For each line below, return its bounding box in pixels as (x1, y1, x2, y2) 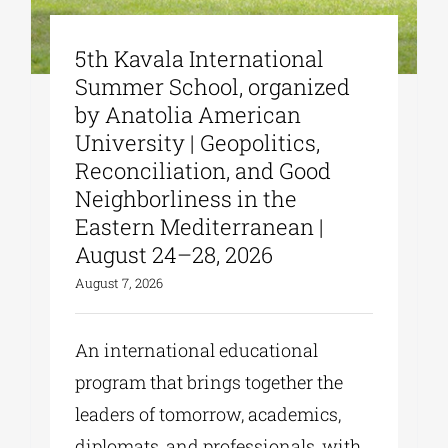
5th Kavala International (75, 44, 325, 74)
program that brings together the (75, 370, 344, 395)
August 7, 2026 (75, 274, 164, 293)
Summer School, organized (75, 72, 351, 102)
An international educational (75, 338, 319, 363)
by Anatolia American (75, 100, 302, 130)
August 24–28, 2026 (75, 240, 274, 270)
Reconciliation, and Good (75, 156, 332, 186)
